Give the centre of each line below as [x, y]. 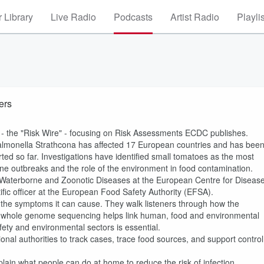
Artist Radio [195, 17]
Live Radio [73, 17]
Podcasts [133, 17]
